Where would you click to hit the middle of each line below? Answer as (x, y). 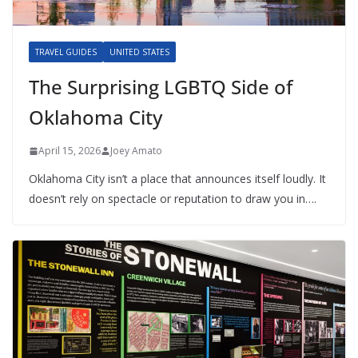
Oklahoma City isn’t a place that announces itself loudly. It (177, 179)
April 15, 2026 (70, 151)
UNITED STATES (139, 52)
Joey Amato (136, 151)
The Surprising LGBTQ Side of (161, 87)
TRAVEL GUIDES (66, 52)
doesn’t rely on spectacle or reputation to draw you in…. (173, 199)
